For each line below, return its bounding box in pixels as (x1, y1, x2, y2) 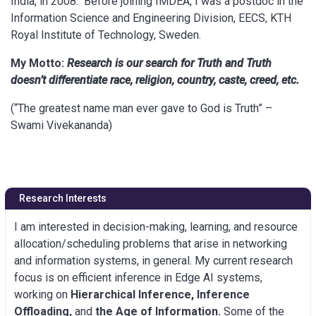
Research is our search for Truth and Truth (64, 56, 272, 70)
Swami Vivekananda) (11, 118, 112, 132)
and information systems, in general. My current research (14, 253, 293, 267)
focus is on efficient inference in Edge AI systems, (14, 270, 262, 284)
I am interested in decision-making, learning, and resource (14, 219, 298, 233)
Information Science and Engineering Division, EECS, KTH (11, 11, 291, 25)
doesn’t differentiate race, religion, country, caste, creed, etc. (11, 73, 299, 87)
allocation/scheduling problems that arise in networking (14, 236, 287, 250)
